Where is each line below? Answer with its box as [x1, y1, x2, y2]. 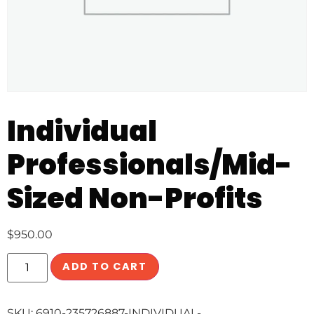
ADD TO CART [62, 259, 147, 274]
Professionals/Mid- [7, 144, 292, 184]
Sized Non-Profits [7, 178, 263, 218]
